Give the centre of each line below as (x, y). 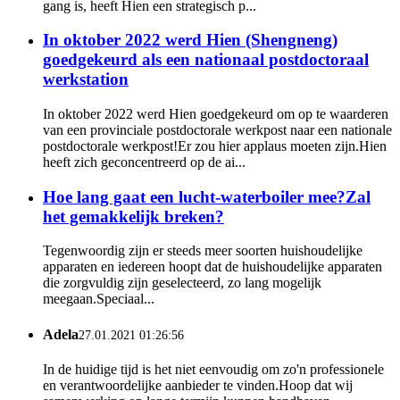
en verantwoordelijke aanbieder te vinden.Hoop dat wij (198, 385)
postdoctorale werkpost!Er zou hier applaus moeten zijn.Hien (215, 146)
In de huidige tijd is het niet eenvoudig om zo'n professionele (213, 369)
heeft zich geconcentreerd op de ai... (144, 162)
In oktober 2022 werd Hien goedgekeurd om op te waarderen (216, 113)
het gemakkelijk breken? (133, 216)
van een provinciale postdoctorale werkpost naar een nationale (217, 129)
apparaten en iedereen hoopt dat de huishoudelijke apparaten (212, 267)
